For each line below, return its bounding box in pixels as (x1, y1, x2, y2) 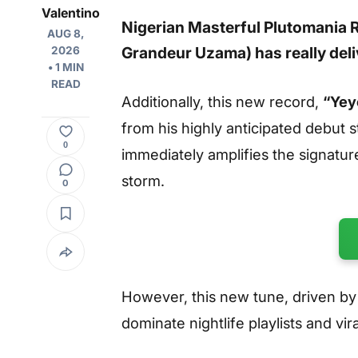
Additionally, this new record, (121, 92, 323, 110)
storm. (121, 171, 165, 189)
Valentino (42, 5, 100, 22)
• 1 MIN (47, 61, 84, 74)
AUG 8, (46, 27, 85, 41)
